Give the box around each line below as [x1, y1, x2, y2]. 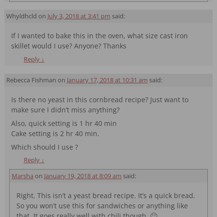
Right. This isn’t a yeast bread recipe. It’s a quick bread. [16, 191, 196, 201]
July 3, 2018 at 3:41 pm [47, 12, 110, 21]
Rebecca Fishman [6, 75, 56, 84]
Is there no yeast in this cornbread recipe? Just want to [11, 94, 189, 104]
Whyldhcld [6, 12, 37, 21]
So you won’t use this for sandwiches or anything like [16, 201, 188, 211]
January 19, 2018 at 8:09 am [44, 171, 122, 181]
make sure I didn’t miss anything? [11, 105, 120, 114]
